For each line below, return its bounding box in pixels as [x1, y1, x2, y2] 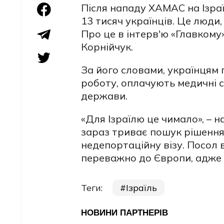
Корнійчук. [81, 40, 133, 53]
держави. [81, 89, 127, 102]
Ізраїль [126, 181, 157, 193]
